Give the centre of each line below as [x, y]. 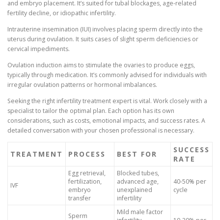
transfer [80, 198]
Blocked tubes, [138, 173]
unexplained [135, 190]
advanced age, [138, 182]
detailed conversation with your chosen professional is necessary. [101, 130]
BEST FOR [137, 154]
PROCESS [87, 154]
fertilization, [85, 182]
